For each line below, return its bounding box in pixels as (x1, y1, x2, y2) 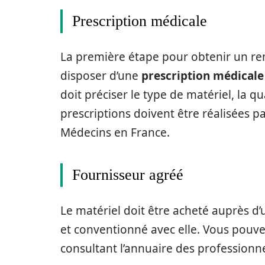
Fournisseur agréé (72, 166, 183, 183)
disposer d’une (60, 68, 141, 83)
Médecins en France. (60, 125, 170, 140)
